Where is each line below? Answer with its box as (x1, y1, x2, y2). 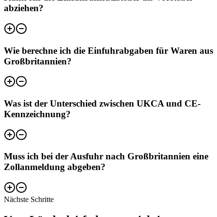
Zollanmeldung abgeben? (4, 162, 106, 172)
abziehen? (4, 3, 44, 14)
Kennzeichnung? (4, 108, 71, 119)
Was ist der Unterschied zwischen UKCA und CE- (4, 98, 201, 108)
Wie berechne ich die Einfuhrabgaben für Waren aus (4, 45, 213, 56)
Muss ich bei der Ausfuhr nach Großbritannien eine (4, 151, 208, 162)
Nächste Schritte (4, 195, 54, 204)
